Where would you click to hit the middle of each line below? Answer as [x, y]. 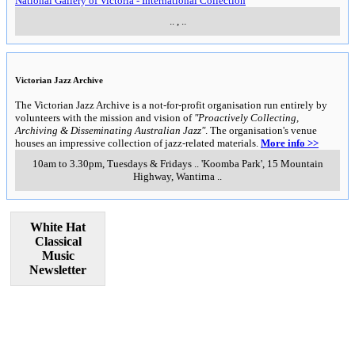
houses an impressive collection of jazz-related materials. [138, 143]
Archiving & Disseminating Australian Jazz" [110, 130]
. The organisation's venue [261, 130]
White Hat [58, 227]
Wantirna [195, 176]
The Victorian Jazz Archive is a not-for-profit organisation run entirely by [171, 105]
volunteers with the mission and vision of [105, 117]
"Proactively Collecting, [246, 117]
